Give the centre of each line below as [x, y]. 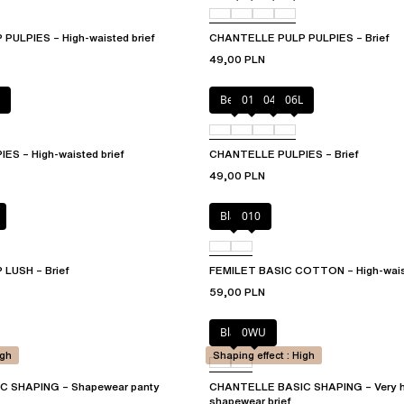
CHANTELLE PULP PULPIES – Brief [299, 38]
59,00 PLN [237, 292]
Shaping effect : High [264, 356]
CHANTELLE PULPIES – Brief [284, 154]
